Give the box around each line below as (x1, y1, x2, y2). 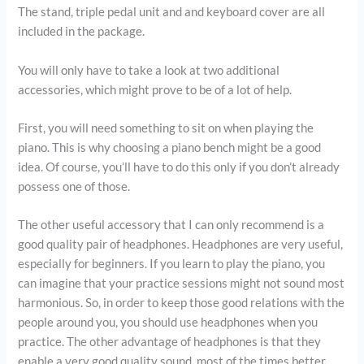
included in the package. (18, 24, 145, 39)
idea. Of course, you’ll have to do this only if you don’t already (18, 159, 340, 174)
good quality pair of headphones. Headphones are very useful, (18, 237, 344, 252)
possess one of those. (18, 179, 131, 193)
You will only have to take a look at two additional (18, 63, 280, 77)
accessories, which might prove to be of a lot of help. (18, 82, 292, 97)
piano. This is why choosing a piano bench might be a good (18, 140, 322, 154)
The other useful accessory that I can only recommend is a (18, 218, 325, 232)
